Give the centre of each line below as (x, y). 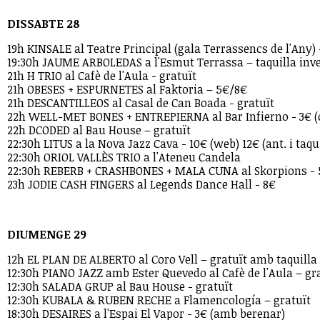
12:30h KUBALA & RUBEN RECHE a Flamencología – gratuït (159, 300)
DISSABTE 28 (44, 24)
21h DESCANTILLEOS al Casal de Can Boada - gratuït (141, 103)
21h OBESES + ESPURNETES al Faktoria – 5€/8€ (127, 89)
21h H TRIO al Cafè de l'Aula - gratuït (102, 76)
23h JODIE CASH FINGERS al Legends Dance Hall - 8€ (141, 184)
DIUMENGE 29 (47, 234)
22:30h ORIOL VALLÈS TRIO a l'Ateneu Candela (124, 157)
